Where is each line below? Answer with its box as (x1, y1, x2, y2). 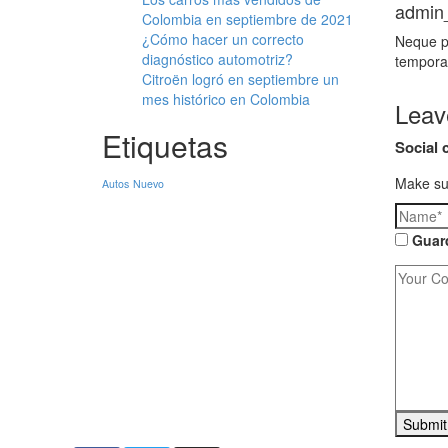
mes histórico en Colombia (142, 89, 310, 109)
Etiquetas (102, 124, 228, 167)
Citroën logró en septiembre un (142, 69, 339, 89)
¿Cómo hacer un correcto (142, 29, 304, 49)
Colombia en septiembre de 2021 (142, 9, 353, 29)
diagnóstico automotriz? (142, 49, 293, 69)
